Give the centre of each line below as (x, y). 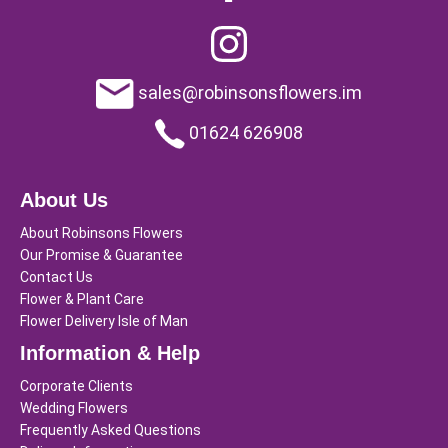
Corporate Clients (76, 386)
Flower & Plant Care (82, 299)
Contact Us (56, 277)
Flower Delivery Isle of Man (104, 321)
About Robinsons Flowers (101, 233)
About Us (64, 200)
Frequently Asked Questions (110, 430)
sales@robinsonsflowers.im (247, 92)
